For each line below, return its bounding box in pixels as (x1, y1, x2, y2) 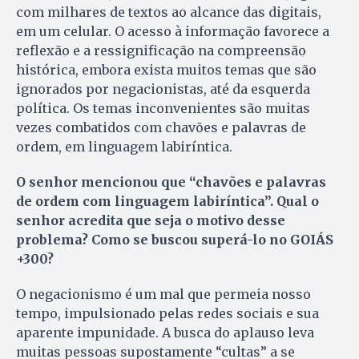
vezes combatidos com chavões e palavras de (16, 119, 306, 135)
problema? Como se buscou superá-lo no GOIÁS (16, 231, 333, 248)
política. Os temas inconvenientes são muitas (16, 99, 310, 116)
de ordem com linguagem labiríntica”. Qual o (16, 192, 319, 209)
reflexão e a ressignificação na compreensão (16, 42, 306, 58)
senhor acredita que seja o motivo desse (16, 212, 285, 228)
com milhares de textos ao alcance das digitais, (16, 3, 321, 20)
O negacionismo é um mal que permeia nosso (16, 285, 311, 302)
